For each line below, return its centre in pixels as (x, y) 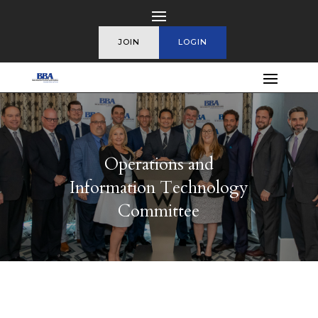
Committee (159, 211)
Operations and (159, 164)
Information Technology (159, 187)
